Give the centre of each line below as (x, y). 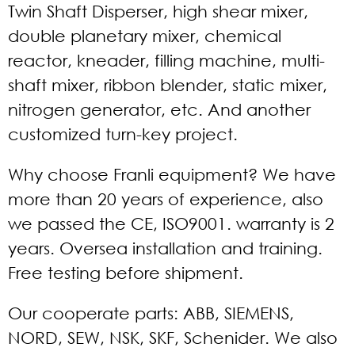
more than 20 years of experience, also (166, 199)
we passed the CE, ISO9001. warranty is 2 (171, 223)
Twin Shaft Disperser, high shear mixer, (158, 11)
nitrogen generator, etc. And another (159, 109)
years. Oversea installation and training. (165, 248)
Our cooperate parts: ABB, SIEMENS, (151, 313)
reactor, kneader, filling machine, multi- (166, 60)
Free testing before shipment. (126, 273)
